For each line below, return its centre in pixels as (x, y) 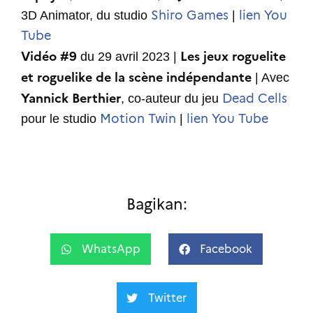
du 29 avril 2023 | (130, 57)
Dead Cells (255, 99)
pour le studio (60, 119)
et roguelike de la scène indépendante (138, 78)
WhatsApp (111, 249)
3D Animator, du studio (86, 16)
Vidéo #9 (51, 57)
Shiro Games (190, 16)
